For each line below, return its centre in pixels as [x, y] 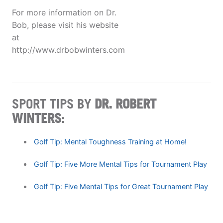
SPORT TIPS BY [53, 103]
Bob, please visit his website [65, 25]
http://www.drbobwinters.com [68, 50]
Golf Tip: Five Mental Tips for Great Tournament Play [121, 187]
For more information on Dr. [64, 13]
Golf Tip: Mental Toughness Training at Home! [110, 141]
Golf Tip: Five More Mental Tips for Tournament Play [120, 164]
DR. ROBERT [125, 103]
